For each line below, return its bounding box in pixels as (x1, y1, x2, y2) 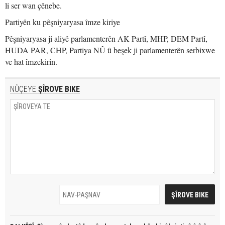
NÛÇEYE (10, 84, 36, 94)
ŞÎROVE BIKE (36, 84, 80, 94)
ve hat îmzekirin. (5, 56, 57, 67)
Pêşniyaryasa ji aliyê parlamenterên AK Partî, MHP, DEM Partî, (5, 33, 207, 44)
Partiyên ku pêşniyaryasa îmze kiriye (5, 17, 120, 27)
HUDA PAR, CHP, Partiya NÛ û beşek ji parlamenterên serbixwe (5, 45, 215, 55)
